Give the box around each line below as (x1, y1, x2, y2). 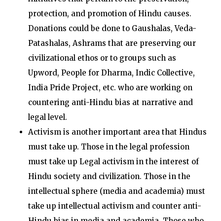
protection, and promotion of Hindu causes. (28, 9, 191, 18)
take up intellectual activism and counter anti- (28, 201, 201, 211)
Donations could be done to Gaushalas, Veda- (28, 24, 196, 33)
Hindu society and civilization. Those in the (28, 172, 190, 181)
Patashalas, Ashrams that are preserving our (28, 38, 196, 48)
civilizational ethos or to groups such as (28, 53, 176, 63)
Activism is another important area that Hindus (28, 127, 207, 137)
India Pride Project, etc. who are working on (28, 83, 192, 92)
